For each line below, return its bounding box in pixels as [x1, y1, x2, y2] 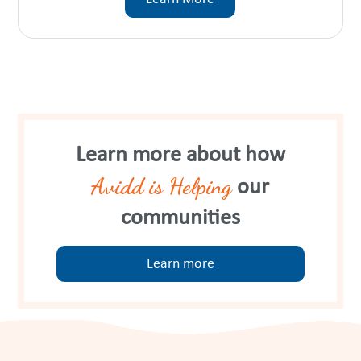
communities [120, 206, 240, 230]
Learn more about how [75, 143, 285, 167]
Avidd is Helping [91, 172, 233, 200]
